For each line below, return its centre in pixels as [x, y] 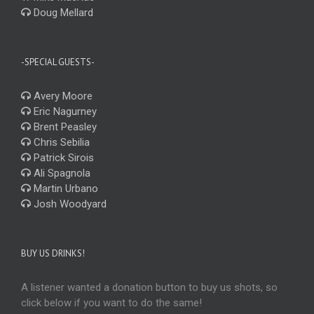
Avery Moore [62, 96]
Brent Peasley [64, 127]
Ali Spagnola [61, 173]
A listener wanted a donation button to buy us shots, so [149, 287]
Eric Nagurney [64, 111]
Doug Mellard [62, 12]
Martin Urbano [64, 188]
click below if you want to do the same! [111, 302]
